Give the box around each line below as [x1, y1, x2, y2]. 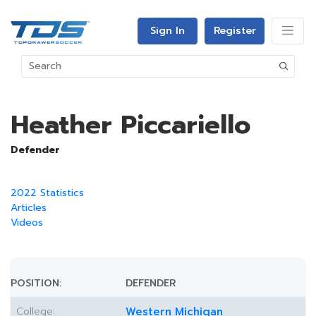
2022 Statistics [11, 186, 84, 200]
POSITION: [11, 276, 61, 291]
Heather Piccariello [11, 106, 250, 144]
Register [213, 23, 256, 38]
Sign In [150, 23, 185, 38]
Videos [11, 215, 43, 230]
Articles [11, 200, 47, 215]
